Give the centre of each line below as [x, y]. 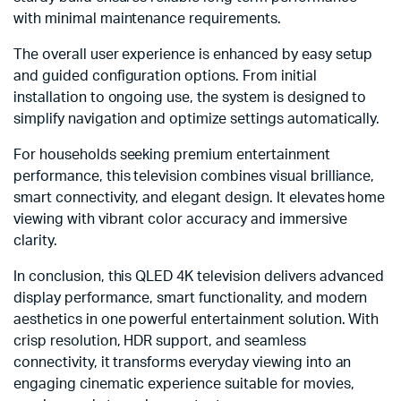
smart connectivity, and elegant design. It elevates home [200, 197]
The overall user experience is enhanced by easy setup [193, 54]
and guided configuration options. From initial [165, 76]
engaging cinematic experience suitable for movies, [184, 384]
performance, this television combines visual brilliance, [194, 176]
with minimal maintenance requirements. [147, 18]
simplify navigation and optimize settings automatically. [197, 119]
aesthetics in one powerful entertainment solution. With [196, 319]
